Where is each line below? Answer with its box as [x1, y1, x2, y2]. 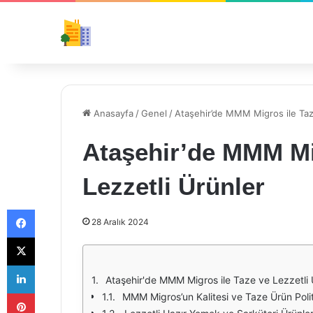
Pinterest [34, 287, 74, 298]
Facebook [34, 203, 77, 214]
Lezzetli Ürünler [82, 173, 265, 200]
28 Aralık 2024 [92, 217, 149, 227]
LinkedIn [34, 259, 71, 270]
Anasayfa [91, 108, 133, 119]
